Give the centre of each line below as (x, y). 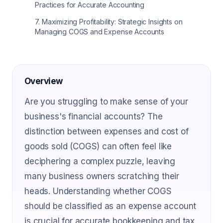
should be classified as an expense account (111, 206)
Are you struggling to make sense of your (106, 102)
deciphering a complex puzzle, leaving (100, 161)
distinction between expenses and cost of (107, 131)
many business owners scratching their (102, 176)
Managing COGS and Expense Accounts (100, 32)
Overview (44, 81)
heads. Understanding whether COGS (98, 191)
